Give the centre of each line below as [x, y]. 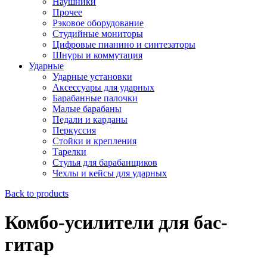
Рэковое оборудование [98, 23]
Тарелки [69, 151]
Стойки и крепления [94, 141]
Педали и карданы [90, 119]
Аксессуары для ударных [103, 87]
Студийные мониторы [98, 33]
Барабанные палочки [95, 98]
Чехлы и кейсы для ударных [110, 173]
